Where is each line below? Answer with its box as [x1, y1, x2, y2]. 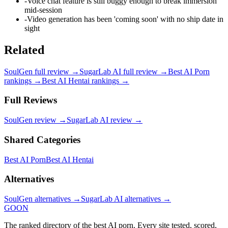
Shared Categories [4, 134, 80, 145]
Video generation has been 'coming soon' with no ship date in [27, 14, 223, 23]
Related [4, 43, 44, 56]
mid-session [24, 5, 62, 14]
